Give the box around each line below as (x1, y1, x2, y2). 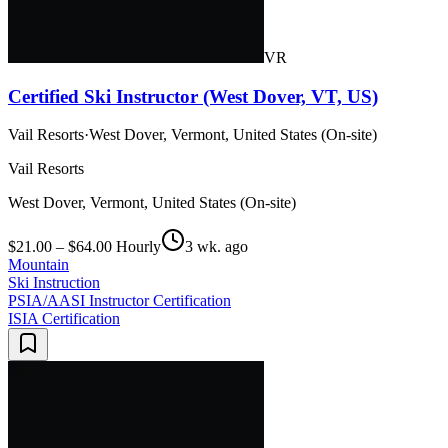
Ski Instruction (8, 274, 100, 292)
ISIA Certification (8, 310, 120, 328)
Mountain (8, 256, 69, 274)
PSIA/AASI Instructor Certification (8, 292, 231, 310)
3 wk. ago (185, 238, 248, 256)
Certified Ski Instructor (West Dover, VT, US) (8, 85, 378, 107)
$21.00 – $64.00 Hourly (8, 238, 161, 256)
